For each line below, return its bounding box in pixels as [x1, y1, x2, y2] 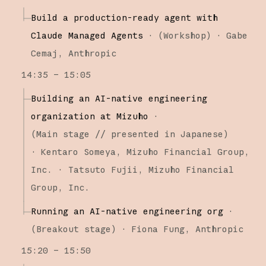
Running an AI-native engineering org [30, 205, 223, 217]
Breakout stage [36, 223, 111, 235]
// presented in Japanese [89, 128, 223, 140]
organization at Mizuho [30, 110, 148, 122]
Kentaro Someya [40, 145, 116, 157]
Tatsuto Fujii [68, 163, 138, 175]
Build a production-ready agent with [30, 11, 218, 23]
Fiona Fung [131, 223, 185, 235]
